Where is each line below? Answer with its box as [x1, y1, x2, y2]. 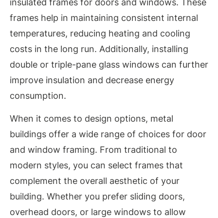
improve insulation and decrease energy [10, 75, 174, 86]
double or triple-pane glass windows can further [10, 59, 208, 70]
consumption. [10, 91, 66, 101]
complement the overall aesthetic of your [10, 175, 180, 186]
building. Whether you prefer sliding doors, [10, 191, 185, 201]
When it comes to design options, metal [10, 113, 173, 124]
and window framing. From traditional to [10, 144, 177, 155]
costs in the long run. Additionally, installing [10, 44, 188, 54]
